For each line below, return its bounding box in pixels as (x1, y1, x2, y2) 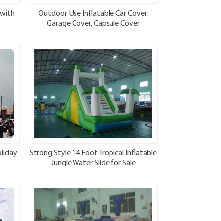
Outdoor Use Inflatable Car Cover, (38, 9, 148, 18)
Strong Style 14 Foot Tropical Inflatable (30, 149, 157, 157)
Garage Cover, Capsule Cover (47, 19, 140, 28)
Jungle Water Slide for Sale (51, 159, 136, 167)
